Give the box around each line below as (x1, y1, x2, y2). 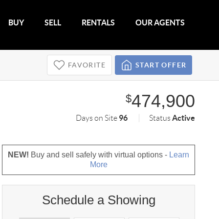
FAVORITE (67, 61, 106, 69)
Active (172, 113, 196, 122)
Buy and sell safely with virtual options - (29, 151, 170, 159)
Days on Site (76, 114, 119, 122)
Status (149, 114, 173, 122)
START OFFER (135, 61, 187, 69)
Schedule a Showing (42, 193, 155, 207)
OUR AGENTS (135, 18, 185, 27)
